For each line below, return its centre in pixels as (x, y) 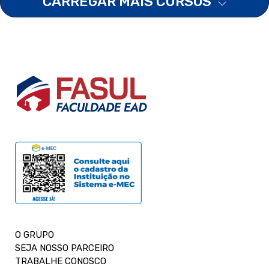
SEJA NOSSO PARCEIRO (65, 248)
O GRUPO (35, 234)
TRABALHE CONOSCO (61, 261)
